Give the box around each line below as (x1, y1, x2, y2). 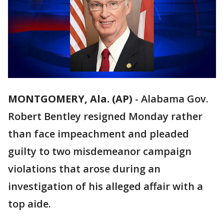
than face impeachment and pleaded (8, 127, 189, 141)
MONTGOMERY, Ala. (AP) (8, 92, 132, 106)
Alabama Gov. (141, 92, 208, 106)
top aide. (8, 197, 51, 211)
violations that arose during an (8, 162, 160, 176)
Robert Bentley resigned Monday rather (8, 109, 202, 123)
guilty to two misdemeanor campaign (8, 144, 191, 158)
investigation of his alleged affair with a (8, 179, 203, 193)
